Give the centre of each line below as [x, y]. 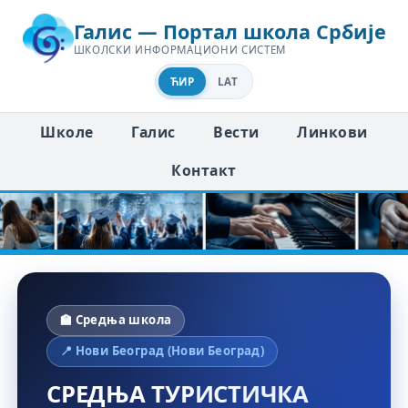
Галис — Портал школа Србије [229, 32]
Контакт [204, 171]
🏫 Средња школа [116, 320]
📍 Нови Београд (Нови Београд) [162, 351]
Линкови [332, 132]
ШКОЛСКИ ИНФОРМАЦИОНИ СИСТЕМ [180, 50]
